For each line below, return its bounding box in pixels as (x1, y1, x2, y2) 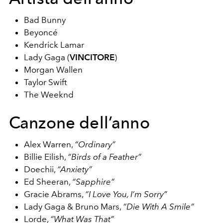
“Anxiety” (57, 164, 92, 174)
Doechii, (24, 164, 57, 174)
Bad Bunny (24, 14, 66, 25)
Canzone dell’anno (9, 112, 150, 132)
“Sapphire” (72, 176, 114, 187)
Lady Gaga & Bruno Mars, (24, 201, 123, 212)
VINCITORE (70, 52, 114, 62)
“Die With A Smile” (123, 201, 194, 212)
